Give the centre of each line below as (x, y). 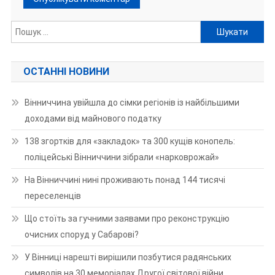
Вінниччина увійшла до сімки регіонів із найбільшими (132, 103)
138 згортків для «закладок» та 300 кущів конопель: (130, 141)
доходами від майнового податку (93, 119)
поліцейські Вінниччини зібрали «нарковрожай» (122, 157)
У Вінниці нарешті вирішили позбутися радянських (128, 258)
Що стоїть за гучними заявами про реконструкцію (127, 219)
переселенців (52, 196)
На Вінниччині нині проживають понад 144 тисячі (125, 180)
